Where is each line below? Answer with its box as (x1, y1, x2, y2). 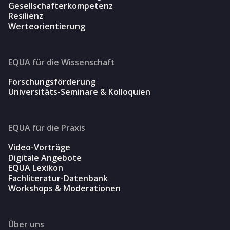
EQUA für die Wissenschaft (8, 56, 115, 68)
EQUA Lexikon (8, 162, 63, 174)
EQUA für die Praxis (8, 122, 85, 133)
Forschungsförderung (8, 75, 95, 87)
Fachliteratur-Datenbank (8, 172, 108, 184)
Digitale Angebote (8, 151, 82, 163)
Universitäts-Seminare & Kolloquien (8, 86, 150, 98)
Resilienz (8, 10, 43, 22)
